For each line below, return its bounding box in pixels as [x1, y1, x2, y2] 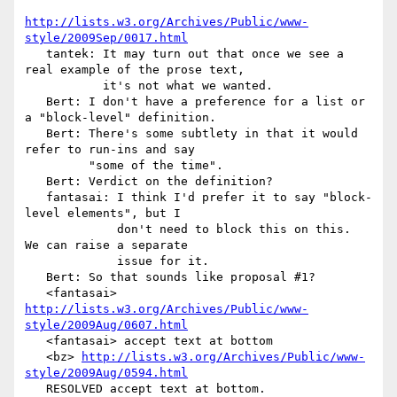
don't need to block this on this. [25, 222, 117, 237]
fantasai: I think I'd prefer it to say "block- [25, 191, 46, 205]
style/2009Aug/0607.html [25, 318, 188, 332]
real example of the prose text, [25, 63, 245, 77]
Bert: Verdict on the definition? [25, 175, 46, 189]
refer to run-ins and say [25, 143, 195, 157]
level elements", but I [25, 206, 181, 221]
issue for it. [25, 254, 117, 269]
